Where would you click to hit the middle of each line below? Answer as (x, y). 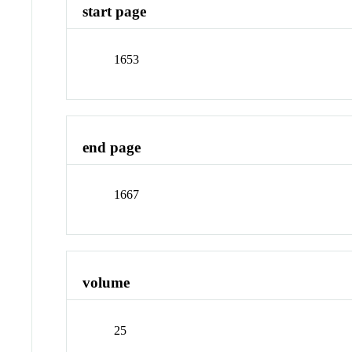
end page (112, 147)
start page (115, 12)
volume (106, 283)
